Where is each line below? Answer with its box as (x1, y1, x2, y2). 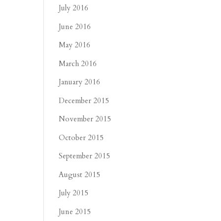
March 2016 (59, 58, 97, 69)
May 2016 (59, 40, 91, 50)
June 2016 (59, 21, 91, 32)
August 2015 (59, 169, 101, 180)
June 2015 (59, 206, 91, 217)
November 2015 (59, 114, 111, 124)
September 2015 (59, 151, 110, 161)
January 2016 (59, 77, 101, 87)
